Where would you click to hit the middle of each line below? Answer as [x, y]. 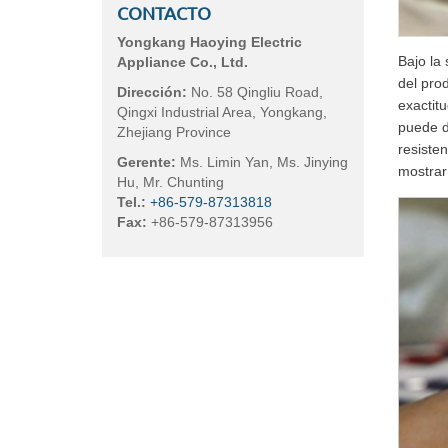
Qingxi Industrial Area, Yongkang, [222, 112]
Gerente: [146, 162]
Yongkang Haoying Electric [209, 42]
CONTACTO [164, 13]
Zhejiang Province [174, 132]
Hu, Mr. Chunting [170, 182]
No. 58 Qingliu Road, [255, 92]
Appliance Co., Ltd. [182, 62]
